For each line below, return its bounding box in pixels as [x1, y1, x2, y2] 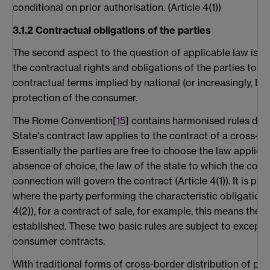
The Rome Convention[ [13, 115, 116, 127]
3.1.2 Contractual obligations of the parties [13, 24, 211, 36]
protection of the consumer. [13, 92, 137, 104]
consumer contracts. [13, 235, 105, 248]
